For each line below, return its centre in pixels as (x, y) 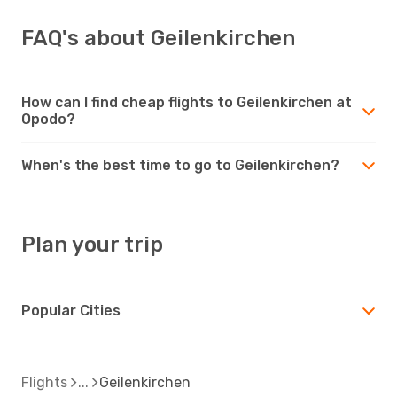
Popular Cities (71, 310)
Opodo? (48, 119)
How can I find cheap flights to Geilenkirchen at (187, 102)
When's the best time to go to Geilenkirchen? (180, 165)
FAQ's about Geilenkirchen (158, 38)
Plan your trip (92, 244)
